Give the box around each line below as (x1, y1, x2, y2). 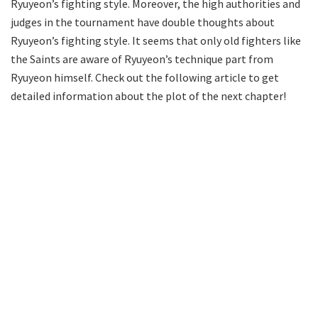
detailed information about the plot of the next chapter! (11, 88, 286, 103)
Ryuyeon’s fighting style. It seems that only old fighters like (11, 33, 301, 48)
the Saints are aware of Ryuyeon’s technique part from (11, 51, 273, 66)
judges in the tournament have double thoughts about (11, 14, 275, 29)
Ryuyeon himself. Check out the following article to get (11, 70, 279, 84)
